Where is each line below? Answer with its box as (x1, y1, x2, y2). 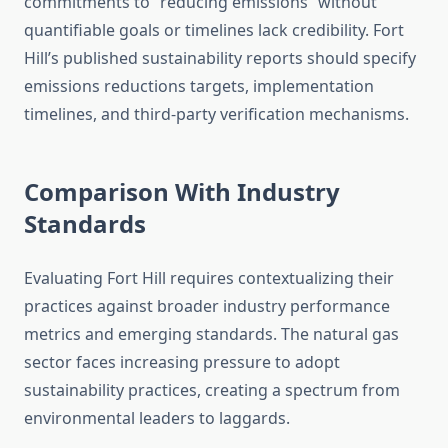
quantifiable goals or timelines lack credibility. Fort (24, 19, 404, 42)
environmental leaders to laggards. (24, 407, 290, 430)
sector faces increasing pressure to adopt (24, 351, 340, 374)
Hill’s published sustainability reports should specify (24, 47, 416, 70)
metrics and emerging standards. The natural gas (24, 323, 399, 346)
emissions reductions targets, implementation (24, 75, 374, 98)
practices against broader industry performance (24, 295, 390, 318)
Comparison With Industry (24, 175, 340, 209)
